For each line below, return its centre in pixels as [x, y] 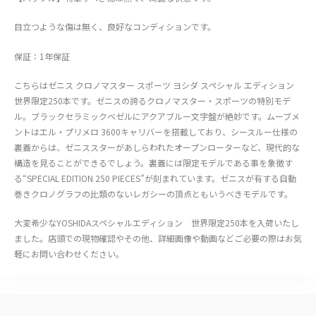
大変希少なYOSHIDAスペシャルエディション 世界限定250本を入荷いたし [157, 222]
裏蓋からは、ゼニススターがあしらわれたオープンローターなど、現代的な [157, 147]
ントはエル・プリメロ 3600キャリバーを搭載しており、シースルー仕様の [156, 131]
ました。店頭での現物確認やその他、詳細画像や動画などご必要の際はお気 [158, 238]
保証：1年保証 [42, 56]
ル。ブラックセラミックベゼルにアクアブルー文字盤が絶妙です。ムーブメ [157, 116]
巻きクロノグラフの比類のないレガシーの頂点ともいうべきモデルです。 [153, 193]
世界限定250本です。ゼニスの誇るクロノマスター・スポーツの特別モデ [152, 100]
